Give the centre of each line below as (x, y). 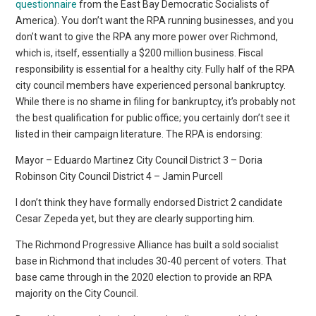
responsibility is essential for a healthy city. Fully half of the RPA (156, 69)
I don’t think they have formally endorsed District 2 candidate (150, 202)
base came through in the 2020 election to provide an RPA (144, 277)
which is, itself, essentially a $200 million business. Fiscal (140, 53)
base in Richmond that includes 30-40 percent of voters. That (151, 261)
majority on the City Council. (77, 293)
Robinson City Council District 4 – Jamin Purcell (120, 176)
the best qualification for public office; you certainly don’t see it (153, 117)
